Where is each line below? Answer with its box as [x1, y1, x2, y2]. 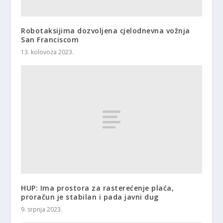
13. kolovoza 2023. [21, 48, 74, 57]
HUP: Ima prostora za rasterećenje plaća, [21, 183, 174, 193]
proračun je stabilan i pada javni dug [21, 192, 159, 202]
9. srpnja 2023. [21, 205, 63, 214]
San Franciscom [21, 35, 79, 45]
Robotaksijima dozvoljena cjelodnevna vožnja [21, 26, 190, 36]
